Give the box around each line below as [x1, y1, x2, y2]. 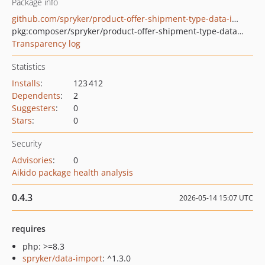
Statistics [12, 61, 46, 72]
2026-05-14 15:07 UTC [179, 193, 253, 203]
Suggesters [12, 102, 56, 114]
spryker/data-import [22, 253, 102, 264]
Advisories [12, 154, 53, 166]
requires [12, 223, 46, 234]
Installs [12, 77, 40, 89]
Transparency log [12, 38, 80, 49]
